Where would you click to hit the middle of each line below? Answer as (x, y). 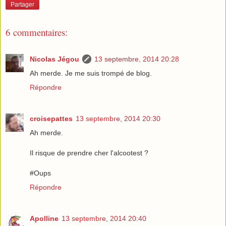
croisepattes (51, 118)
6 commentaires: (37, 32)
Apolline (44, 218)
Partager (22, 5)
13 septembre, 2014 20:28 (137, 59)
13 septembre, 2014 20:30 (118, 118)
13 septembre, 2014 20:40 (104, 218)
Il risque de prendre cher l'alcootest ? (89, 153)
